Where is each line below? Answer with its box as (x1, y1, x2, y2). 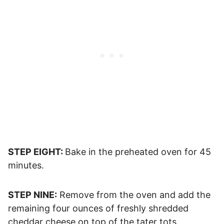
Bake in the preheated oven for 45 (65, 146, 211, 157)
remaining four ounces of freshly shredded (8, 202, 188, 213)
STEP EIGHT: (8, 146, 65, 157)
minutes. (8, 159, 44, 170)
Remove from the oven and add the (57, 189, 210, 200)
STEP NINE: (8, 189, 57, 200)
